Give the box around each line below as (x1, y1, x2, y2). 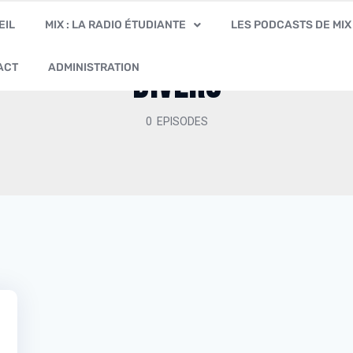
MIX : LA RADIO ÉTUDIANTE (45, 17, 187, 32)
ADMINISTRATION (48, 60, 140, 74)
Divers (132, 64, 221, 109)
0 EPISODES (145, 115, 208, 128)
